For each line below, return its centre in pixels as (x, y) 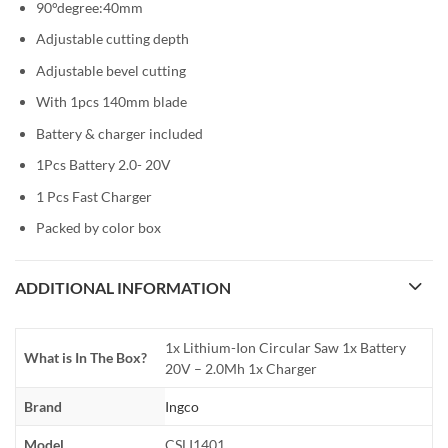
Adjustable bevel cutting (111, 70)
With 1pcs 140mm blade (111, 102)
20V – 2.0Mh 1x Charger (241, 369)
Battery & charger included (119, 133)
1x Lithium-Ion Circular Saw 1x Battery (285, 348)
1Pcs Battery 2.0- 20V (103, 165)
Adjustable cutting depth (112, 39)
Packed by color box (98, 228)
